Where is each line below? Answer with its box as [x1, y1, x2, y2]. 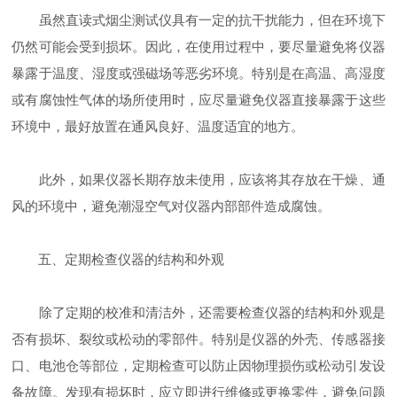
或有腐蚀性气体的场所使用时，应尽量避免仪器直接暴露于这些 [12, 92, 385, 108]
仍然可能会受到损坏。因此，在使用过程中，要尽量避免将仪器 [12, 39, 385, 55]
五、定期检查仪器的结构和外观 [12, 252, 225, 268]
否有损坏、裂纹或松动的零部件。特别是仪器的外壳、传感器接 [12, 331, 385, 347]
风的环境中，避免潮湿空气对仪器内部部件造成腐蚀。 [12, 198, 331, 214]
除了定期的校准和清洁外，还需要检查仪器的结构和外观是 [12, 305, 385, 321]
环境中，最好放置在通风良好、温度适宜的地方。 [12, 119, 305, 135]
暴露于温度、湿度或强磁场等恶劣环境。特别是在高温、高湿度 [12, 66, 385, 82]
